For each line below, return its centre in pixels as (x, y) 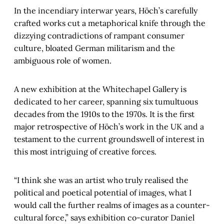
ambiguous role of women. (63, 61)
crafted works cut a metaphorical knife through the (110, 23)
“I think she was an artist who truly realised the (101, 180)
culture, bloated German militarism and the (94, 48)
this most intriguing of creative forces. (85, 152)
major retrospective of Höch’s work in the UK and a (109, 127)
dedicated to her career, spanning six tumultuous (106, 102)
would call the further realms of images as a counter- (112, 205)
